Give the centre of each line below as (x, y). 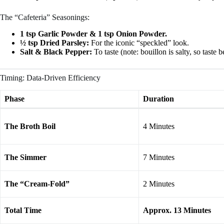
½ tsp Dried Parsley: (54, 42)
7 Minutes (159, 157)
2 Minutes (159, 183)
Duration (158, 98)
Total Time (23, 210)
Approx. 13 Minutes (177, 210)
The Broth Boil (30, 126)
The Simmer (25, 157)
